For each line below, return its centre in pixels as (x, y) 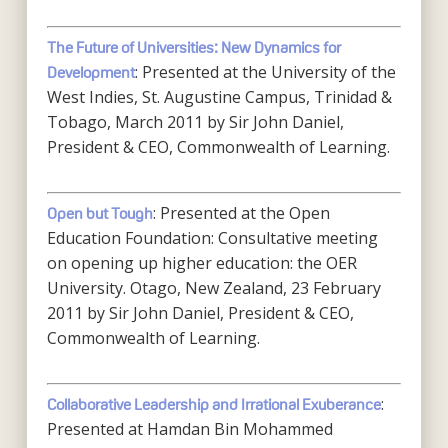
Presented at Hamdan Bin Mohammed (189, 429)
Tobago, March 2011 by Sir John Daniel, (195, 122)
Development (90, 72)
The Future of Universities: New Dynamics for (193, 47)
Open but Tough (99, 213)
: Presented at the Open (241, 213)
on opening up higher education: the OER (201, 263)
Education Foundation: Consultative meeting (212, 238)
